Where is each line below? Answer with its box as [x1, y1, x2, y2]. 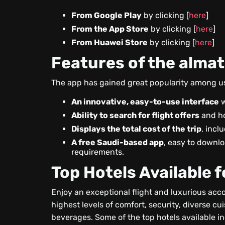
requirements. [71, 147, 125, 157]
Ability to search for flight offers [71, 110, 200, 120]
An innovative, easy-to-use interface [71, 97, 219, 106]
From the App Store [71, 24, 149, 34]
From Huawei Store [71, 38, 148, 47]
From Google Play [71, 11, 142, 20]
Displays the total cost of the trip [71, 124, 202, 134]
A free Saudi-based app [71, 138, 164, 147]
